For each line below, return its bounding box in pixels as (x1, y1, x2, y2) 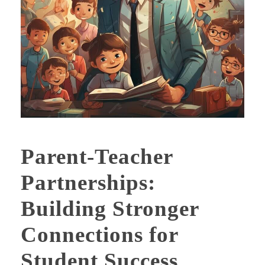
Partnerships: (21, 170, 156, 195)
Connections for (21, 222, 178, 247)
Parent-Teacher (21, 144, 173, 169)
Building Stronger (21, 196, 199, 221)
